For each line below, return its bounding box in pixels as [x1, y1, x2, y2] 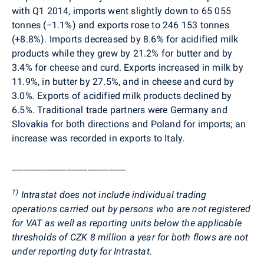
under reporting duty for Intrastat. [12, 245, 152, 257]
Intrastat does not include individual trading [18, 189, 207, 200]
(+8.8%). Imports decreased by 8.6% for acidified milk [12, 33, 239, 45]
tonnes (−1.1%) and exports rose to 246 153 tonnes [12, 19, 229, 31]
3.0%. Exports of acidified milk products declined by [12, 90, 232, 101]
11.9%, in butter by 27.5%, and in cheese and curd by [12, 75, 235, 87]
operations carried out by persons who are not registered [12, 203, 251, 214]
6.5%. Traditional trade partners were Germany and [12, 104, 227, 115]
